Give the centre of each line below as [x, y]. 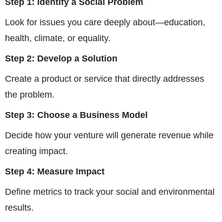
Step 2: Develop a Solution [61, 58]
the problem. [30, 95]
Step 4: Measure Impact [55, 171]
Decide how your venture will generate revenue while [109, 135]
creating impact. [36, 151]
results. [19, 208]
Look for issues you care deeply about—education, [105, 22]
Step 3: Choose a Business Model [76, 115]
